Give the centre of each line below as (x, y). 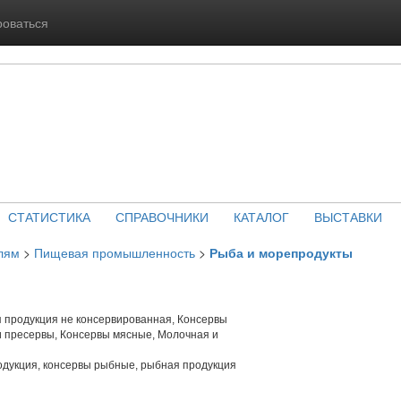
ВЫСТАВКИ (348, 217)
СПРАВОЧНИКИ (162, 217)
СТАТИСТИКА (49, 217)
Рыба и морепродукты (281, 252)
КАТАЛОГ (261, 217)
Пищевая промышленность (115, 252)
